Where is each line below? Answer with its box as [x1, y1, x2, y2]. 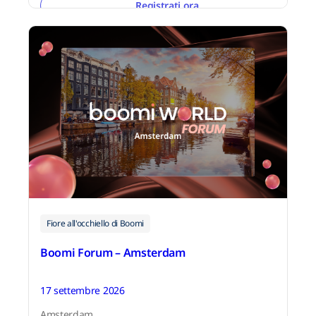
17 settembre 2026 [40, 283, 125, 297]
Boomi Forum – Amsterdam [40, 244, 186, 260]
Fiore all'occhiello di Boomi [47, 217, 145, 229]
